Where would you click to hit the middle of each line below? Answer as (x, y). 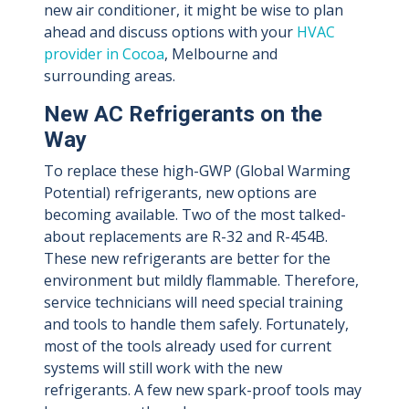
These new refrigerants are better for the (187, 259)
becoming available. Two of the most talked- (195, 215)
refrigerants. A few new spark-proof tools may (203, 390)
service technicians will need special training (194, 303)
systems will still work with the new (163, 368)
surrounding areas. (110, 76)
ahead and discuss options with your (170, 32)
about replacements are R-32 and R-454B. (186, 237)
